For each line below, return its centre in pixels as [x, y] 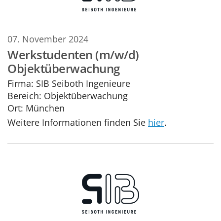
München [45, 108]
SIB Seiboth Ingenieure [82, 83]
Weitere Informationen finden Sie [78, 122]
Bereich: [24, 96]
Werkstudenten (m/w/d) [73, 54]
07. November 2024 [48, 38]
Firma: [20, 83]
